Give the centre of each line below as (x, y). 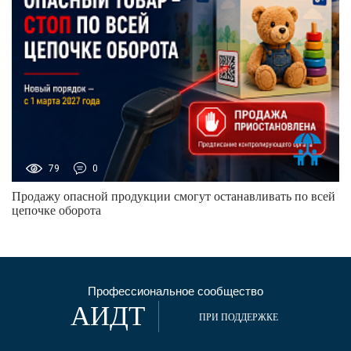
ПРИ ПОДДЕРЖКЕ (238, 317)
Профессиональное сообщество (175, 291)
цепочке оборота (56, 210)
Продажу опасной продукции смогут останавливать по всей (174, 196)
